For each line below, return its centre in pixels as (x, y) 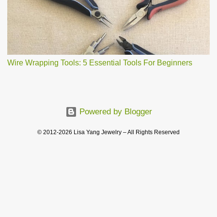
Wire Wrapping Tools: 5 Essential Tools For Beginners (100, 63)
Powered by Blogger (114, 112)
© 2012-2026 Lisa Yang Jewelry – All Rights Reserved (108, 132)
